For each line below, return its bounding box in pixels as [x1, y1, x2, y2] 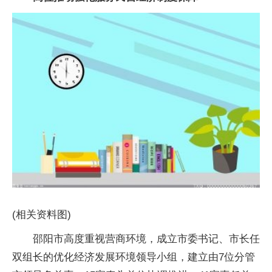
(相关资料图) [12, 208, 71, 220]
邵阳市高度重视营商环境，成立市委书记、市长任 [33, 233, 260, 245]
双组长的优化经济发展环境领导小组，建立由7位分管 [12, 251, 255, 263]
